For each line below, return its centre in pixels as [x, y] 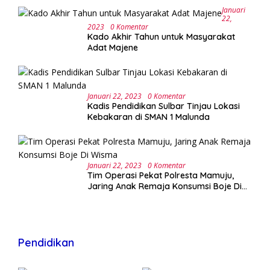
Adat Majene [113, 47]
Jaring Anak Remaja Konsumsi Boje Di [165, 186]
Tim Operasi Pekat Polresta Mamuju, [161, 175]
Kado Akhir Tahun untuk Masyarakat [161, 36]
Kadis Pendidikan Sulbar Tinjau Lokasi [164, 106]
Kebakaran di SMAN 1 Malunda [149, 117]
